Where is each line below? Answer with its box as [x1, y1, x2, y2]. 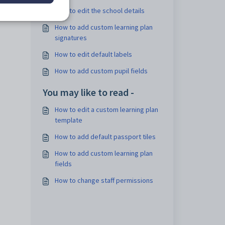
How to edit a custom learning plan [54, 105, 158, 114]
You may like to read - [42, 86, 134, 98]
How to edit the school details [54, 6, 145, 15]
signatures [54, 33, 87, 42]
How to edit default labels [54, 50, 132, 59]
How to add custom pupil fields [54, 66, 148, 75]
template [54, 116, 82, 125]
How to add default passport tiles [54, 132, 156, 141]
